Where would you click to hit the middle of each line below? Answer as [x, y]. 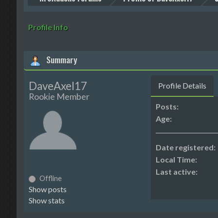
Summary [62, 60]
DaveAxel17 [58, 86]
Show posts [47, 189]
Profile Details [182, 86]
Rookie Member [59, 97]
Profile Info [48, 27]
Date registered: [186, 147]
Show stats [46, 200]
